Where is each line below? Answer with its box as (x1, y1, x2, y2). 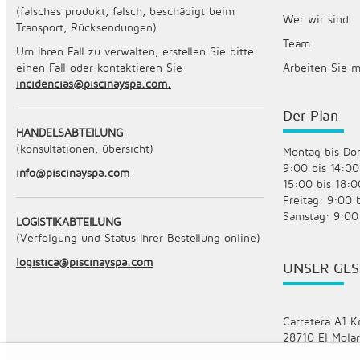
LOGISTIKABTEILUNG (16, 215, 121, 229)
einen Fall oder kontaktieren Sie (16, 60, 182, 75)
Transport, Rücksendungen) (16, 20, 157, 35)
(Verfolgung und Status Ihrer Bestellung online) (16, 231, 260, 245)
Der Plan (283, 107, 339, 125)
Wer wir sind (283, 12, 349, 27)
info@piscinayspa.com (16, 166, 129, 180)
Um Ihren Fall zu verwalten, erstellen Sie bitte (16, 44, 254, 59)
